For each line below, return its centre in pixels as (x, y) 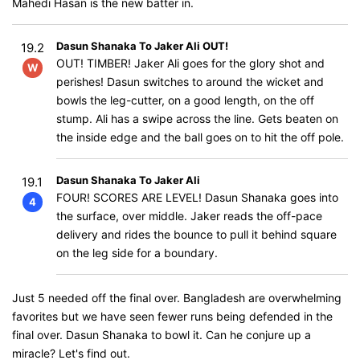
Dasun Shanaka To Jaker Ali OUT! (142, 46)
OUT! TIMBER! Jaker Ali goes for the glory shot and (190, 63)
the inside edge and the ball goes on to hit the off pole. (200, 137)
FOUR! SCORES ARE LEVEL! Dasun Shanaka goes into (197, 197)
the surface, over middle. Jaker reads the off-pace (189, 216)
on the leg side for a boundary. (137, 253)
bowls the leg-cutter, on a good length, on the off (185, 100)
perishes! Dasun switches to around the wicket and (190, 82)
